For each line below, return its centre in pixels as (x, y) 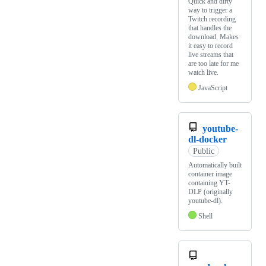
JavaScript (213, 88)
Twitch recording (212, 19)
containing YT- (209, 183)
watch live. (203, 73)
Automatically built (215, 165)
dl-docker (208, 140)
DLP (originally (210, 192)
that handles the (210, 28)
